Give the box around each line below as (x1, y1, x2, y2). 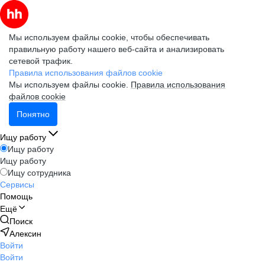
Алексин (9, 229, 41, 238)
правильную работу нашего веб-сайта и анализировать (9, 44, 224, 54)
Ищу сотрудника (8, 168, 71, 177)
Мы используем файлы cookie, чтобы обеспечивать (9, 33, 209, 42)
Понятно (17, 109, 50, 119)
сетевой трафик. (9, 56, 73, 66)
